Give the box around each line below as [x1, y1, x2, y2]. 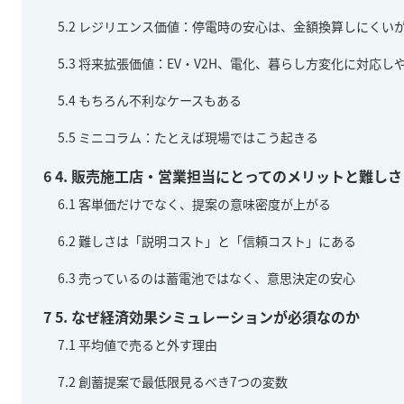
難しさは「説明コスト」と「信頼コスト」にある [76, 231, 356, 250]
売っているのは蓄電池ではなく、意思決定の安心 [76, 268, 355, 287]
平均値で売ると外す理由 [76, 335, 217, 353]
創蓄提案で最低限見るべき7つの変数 [76, 372, 288, 390]
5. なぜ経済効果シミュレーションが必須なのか [51, 305, 360, 327]
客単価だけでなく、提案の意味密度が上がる [76, 194, 331, 213]
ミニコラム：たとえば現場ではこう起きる [76, 127, 318, 146]
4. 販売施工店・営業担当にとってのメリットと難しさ [51, 164, 402, 187]
